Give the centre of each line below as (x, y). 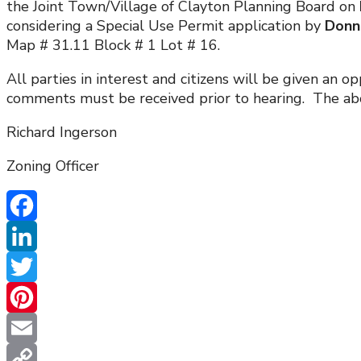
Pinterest (37, 328)
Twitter (32, 298)
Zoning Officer (53, 166)
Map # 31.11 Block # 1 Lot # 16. (113, 46)
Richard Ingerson (62, 133)
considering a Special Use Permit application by (164, 26)
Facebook (37, 237)
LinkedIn (34, 267)
